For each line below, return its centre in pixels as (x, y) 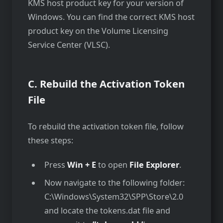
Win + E (81, 165)
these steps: (51, 141)
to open (112, 165)
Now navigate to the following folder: (114, 182)
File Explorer (154, 165)
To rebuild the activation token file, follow (106, 127)
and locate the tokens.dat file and (107, 210)
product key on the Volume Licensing (98, 31)
